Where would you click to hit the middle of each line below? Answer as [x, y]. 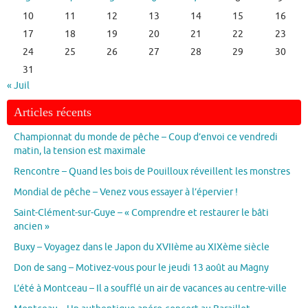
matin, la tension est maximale [80, 151]
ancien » [32, 227]
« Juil [18, 86]
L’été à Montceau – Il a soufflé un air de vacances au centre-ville [150, 289]
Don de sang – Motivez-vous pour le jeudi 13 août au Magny [141, 268]
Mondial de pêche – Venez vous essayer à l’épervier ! [126, 192]
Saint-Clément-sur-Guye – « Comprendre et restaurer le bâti [141, 213]
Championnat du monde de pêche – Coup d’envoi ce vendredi [146, 137]
